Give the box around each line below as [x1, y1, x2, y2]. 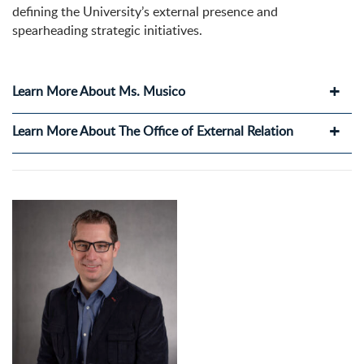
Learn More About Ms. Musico [12, 82, 185, 101]
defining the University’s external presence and [12, 2, 278, 21]
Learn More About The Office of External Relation [12, 122, 293, 141]
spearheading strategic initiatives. [12, 21, 202, 40]
